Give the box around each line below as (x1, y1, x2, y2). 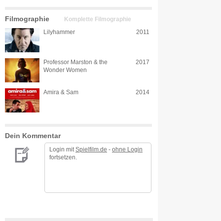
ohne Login (112, 147, 143, 152)
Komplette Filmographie (64, 16, 131, 23)
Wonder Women (43, 67, 87, 73)
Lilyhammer (43, 29, 75, 35)
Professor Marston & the (43, 59, 108, 65)
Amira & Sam (43, 89, 78, 95)
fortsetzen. (49, 154, 77, 160)
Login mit (49, 147, 75, 152)
